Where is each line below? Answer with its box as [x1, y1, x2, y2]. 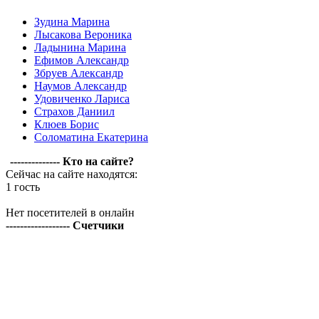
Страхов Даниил [34, 105, 115, 117]
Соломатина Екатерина [34, 131, 148, 143]
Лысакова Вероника [34, 28, 132, 41]
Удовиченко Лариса [34, 93, 130, 105]
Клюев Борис [34, 118, 99, 130]
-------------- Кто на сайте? [9, 155, 134, 167]
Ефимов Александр [34, 54, 129, 66]
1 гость [6, 181, 40, 193]
